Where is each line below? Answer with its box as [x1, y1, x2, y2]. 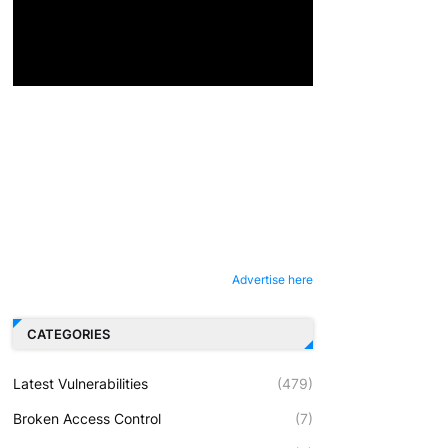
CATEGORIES [26, 326, 110, 343]
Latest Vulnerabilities [12, 374, 148, 392]
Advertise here [231, 271, 313, 287]
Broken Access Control [12, 409, 161, 427]
